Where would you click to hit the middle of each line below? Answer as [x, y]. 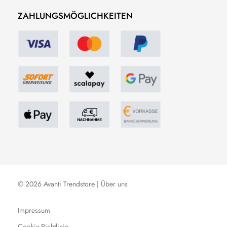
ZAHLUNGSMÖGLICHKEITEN [75, 16]
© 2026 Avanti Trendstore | [59, 184]
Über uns [114, 184]
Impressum [34, 211]
